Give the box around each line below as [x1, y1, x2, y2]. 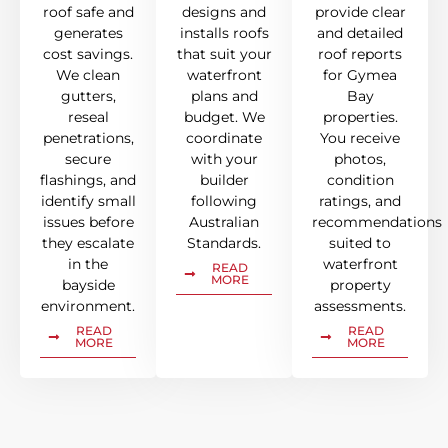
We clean [56, 66, 120, 85]
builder [199, 171, 249, 190]
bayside [61, 276, 115, 295]
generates [53, 24, 123, 43]
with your [190, 150, 258, 169]
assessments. [314, 297, 406, 316]
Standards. [187, 234, 261, 253]
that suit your [176, 45, 272, 64]
